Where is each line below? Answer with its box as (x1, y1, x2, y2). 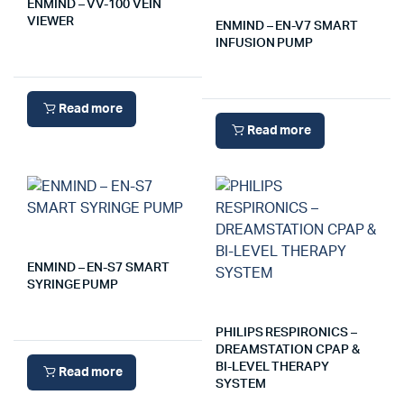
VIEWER (27, 15, 74, 28)
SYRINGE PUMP (27, 279, 119, 291)
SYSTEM (216, 378, 266, 390)
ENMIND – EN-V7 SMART (216, 20, 358, 32)
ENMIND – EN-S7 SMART (27, 262, 170, 274)
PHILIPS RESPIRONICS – (216, 326, 357, 339)
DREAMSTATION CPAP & (216, 344, 360, 356)
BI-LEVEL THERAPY (216, 361, 329, 373)
